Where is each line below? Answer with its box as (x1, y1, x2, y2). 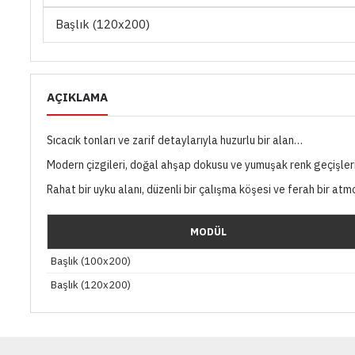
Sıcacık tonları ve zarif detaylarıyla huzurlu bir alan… (47, 132, 303, 147)
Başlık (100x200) (51, 254, 131, 268)
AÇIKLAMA (47, 89, 108, 105)
